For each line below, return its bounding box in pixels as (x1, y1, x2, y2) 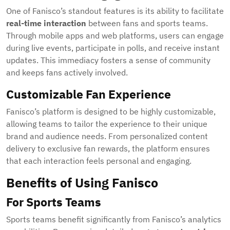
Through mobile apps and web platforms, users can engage (6, 30, 224, 41)
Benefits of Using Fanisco (6, 174, 158, 191)
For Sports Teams (6, 194, 101, 210)
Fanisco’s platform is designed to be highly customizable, (6, 106, 216, 117)
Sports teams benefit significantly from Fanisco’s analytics (6, 214, 221, 225)
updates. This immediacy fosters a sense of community (6, 55, 210, 66)
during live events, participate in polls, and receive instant (6, 43, 220, 53)
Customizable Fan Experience (6, 86, 171, 102)
